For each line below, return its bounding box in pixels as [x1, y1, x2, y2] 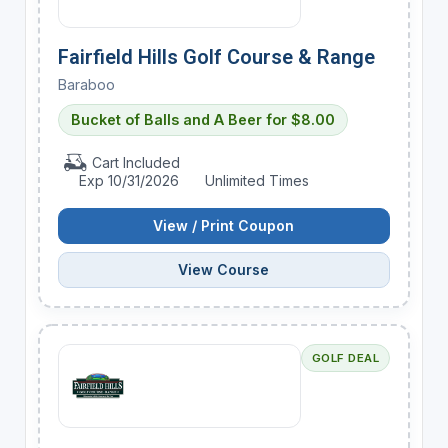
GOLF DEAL [311, 350, 380, 365]
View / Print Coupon [153, 216, 295, 234]
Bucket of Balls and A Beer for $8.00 [70, 110, 335, 128]
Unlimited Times [200, 171, 309, 189]
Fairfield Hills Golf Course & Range [57, 44, 375, 69]
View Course [178, 260, 270, 278]
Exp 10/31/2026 [75, 171, 184, 189]
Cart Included [88, 153, 181, 171]
